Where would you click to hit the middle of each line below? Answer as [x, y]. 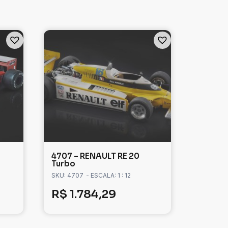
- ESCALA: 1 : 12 [108, 176]
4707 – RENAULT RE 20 [95, 156]
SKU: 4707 [67, 176]
